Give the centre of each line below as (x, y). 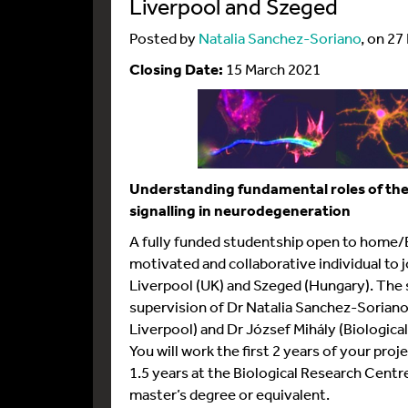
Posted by (164, 38)
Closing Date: (176, 69)
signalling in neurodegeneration (240, 209)
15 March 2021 (272, 69)
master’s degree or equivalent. (229, 393)
